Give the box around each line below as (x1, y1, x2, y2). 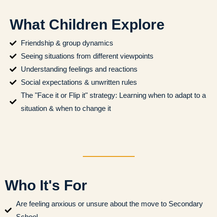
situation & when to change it (20, 104, 111, 112)
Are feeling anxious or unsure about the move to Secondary (15, 200, 203, 208)
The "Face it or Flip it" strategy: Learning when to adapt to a (20, 91, 206, 99)
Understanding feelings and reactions (20, 65, 138, 73)
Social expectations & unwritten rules (20, 78, 137, 86)
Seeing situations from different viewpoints (20, 52, 154, 60)
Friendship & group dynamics (20, 39, 113, 47)
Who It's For (5, 177, 87, 193)
